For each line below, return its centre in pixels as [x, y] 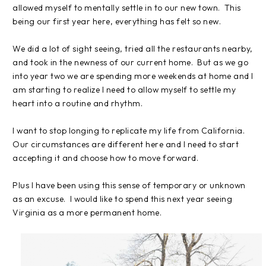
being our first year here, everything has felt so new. [117, 21]
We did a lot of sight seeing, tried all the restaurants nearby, [133, 48]
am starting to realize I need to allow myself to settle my [124, 89]
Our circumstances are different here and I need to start [126, 144]
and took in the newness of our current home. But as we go [130, 62]
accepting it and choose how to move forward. [107, 158]
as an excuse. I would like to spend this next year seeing [122, 199]
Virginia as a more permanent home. [87, 212]
